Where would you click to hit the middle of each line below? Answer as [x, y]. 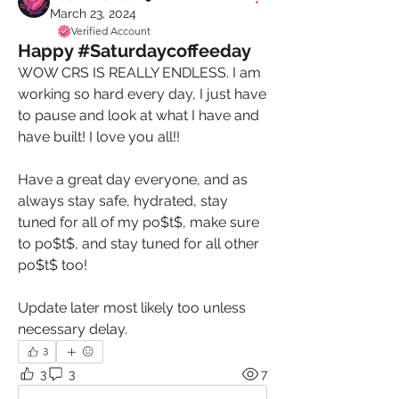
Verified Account [111, 31]
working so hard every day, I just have [142, 94]
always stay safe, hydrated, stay [123, 201]
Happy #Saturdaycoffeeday [134, 51]
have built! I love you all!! [101, 137]
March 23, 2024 [93, 13]
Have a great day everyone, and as [133, 179]
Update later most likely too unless [132, 308]
